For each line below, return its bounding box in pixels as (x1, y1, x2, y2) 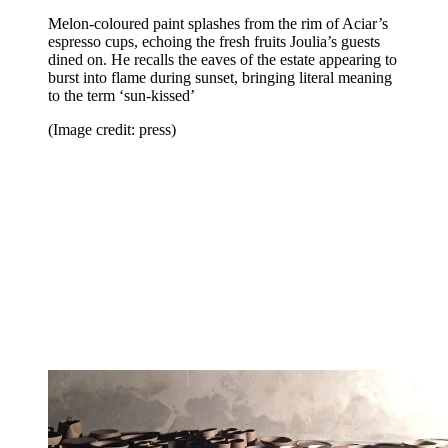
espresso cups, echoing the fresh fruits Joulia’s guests (48, 32, 380, 50)
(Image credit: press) (48, 120, 176, 138)
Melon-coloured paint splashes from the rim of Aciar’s (48, 14, 388, 32)
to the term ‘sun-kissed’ (48, 86, 195, 104)
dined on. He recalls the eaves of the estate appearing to (48, 50, 397, 68)
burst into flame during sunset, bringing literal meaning (48, 68, 392, 86)
